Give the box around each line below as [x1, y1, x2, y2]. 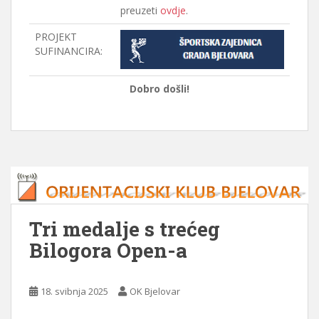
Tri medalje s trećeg [29, 215, 220, 242]
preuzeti [120, 3, 160, 17]
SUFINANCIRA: [35, 43, 103, 58]
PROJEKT [35, 29, 77, 43]
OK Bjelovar [130, 284, 180, 298]
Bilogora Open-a [29, 236, 187, 263]
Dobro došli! [130, 81, 189, 95]
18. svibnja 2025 [41, 284, 108, 298]
